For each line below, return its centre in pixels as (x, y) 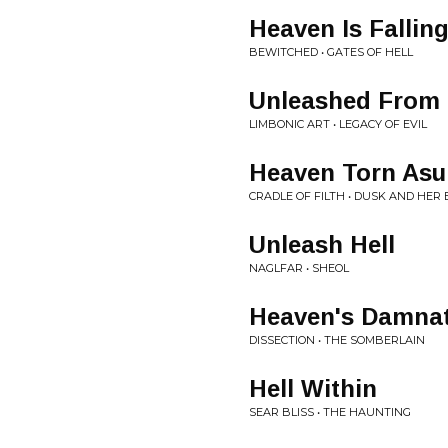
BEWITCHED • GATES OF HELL (331, 52)
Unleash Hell (322, 244)
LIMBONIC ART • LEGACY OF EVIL (338, 124)
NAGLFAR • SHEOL (299, 268)
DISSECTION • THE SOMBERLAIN (337, 340)
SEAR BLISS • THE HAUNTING (330, 412)
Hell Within (313, 388)
